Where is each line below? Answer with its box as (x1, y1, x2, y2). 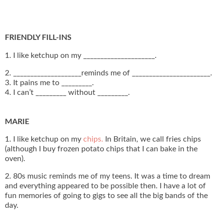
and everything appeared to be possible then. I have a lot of (5, 182, 206, 190)
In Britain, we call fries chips (103, 135, 201, 143)
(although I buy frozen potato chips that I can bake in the (5, 145, 198, 153)
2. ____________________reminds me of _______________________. (5, 69, 212, 77)
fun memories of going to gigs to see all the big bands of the (5, 191, 208, 200)
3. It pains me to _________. (5, 78, 94, 87)
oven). (5, 154, 25, 163)
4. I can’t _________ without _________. (5, 88, 130, 96)
